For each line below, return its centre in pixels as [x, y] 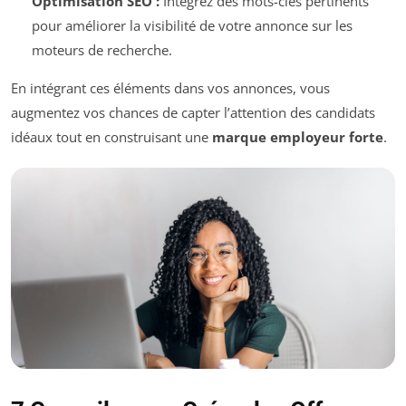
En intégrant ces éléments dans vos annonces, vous [170, 88]
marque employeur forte [298, 137]
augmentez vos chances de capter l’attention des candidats [193, 113]
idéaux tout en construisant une [111, 137]
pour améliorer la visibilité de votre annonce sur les [192, 26]
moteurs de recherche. [101, 50]
